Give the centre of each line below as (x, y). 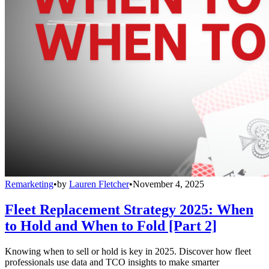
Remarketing (29, 184)
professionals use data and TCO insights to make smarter (112, 262)
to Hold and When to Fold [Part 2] (111, 225)
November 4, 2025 (168, 184)
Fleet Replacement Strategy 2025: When (129, 209)
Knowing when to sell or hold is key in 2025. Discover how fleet (128, 251)
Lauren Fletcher (99, 184)
